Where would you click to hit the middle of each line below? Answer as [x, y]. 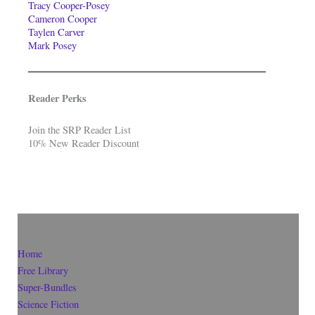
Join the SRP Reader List [79, 130]
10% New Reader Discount [84, 143]
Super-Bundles [47, 287]
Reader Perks [57, 98]
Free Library [43, 270]
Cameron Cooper [63, 19]
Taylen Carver [56, 32]
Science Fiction [48, 304]
